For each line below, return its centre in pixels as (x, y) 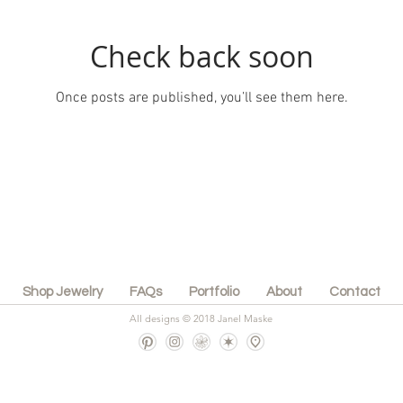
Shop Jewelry (63, 292)
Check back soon (201, 56)
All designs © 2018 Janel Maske (201, 318)
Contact (355, 292)
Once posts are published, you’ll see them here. (201, 98)
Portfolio (214, 292)
